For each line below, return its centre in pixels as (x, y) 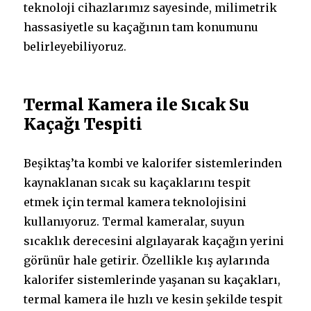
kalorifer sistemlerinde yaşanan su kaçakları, (152, 280)
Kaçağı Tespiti (83, 124)
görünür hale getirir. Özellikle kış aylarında (147, 260)
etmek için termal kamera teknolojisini (135, 202)
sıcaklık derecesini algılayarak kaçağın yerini (154, 241)
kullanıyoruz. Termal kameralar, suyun (134, 221)
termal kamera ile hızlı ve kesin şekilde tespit (153, 299)
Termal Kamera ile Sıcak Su (137, 104)
